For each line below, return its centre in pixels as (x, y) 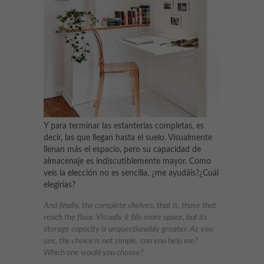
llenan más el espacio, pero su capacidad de (122, 149)
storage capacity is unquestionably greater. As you (128, 229)
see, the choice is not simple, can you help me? (121, 241)
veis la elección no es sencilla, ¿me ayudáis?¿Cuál (131, 173)
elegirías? (60, 185)
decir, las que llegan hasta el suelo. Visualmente (128, 138)
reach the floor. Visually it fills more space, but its (126, 217)
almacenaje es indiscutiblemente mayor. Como (127, 161)
